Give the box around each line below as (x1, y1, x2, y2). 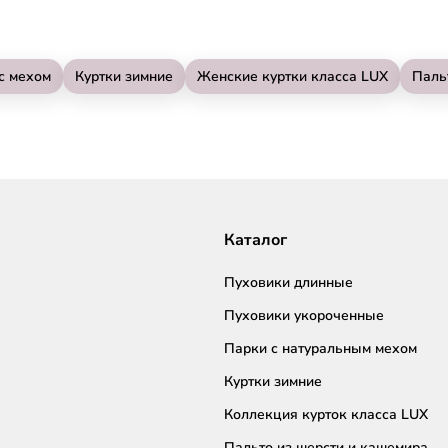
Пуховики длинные (224, 272, 353, 292)
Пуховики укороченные (224, 305, 384, 325)
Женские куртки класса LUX (197, 66, 388, 86)
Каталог (224, 228, 287, 251)
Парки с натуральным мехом (224, 338, 417, 358)
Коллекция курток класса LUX (224, 404, 428, 424)
